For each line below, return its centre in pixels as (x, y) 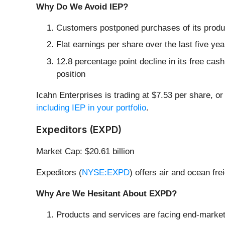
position (71, 74)
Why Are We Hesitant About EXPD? (106, 193)
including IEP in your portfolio (91, 107)
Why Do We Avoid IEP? (82, 7)
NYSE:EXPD (106, 172)
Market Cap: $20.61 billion (85, 151)
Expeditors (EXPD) (79, 129)
